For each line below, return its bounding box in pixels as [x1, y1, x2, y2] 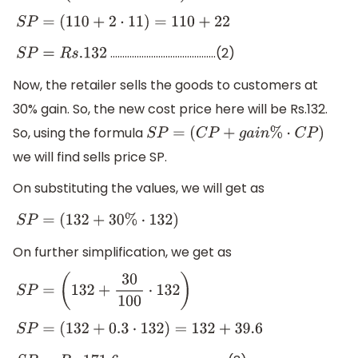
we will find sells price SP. [13, 147, 167, 166]
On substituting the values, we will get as [13, 179, 265, 198]
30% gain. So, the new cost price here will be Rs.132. [13, 99, 328, 118]
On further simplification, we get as [13, 242, 232, 261]
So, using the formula [13, 123, 146, 142]
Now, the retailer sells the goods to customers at [13, 75, 318, 94]
